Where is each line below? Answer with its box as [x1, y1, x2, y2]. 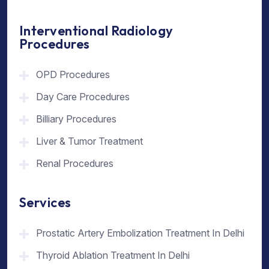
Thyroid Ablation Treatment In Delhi [36, 249, 190, 261]
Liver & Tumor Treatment [36, 135, 143, 148]
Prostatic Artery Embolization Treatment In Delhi [36, 226, 244, 239]
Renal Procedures [36, 157, 113, 170]
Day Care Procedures [36, 91, 130, 103]
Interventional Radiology [19, 22, 174, 40]
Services [19, 193, 71, 211]
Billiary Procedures [36, 113, 116, 125]
